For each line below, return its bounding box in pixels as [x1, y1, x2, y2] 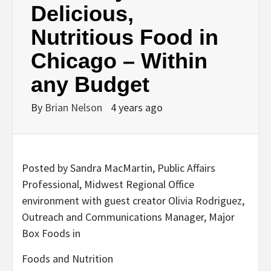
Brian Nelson [45, 100, 105, 114]
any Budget [31, 71, 149, 97]
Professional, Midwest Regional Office [22, 177, 194, 191]
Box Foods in [22, 226, 80, 240]
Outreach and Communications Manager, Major [22, 209, 235, 224]
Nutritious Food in [31, 24, 218, 50]
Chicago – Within [31, 48, 207, 73]
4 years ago [111, 100, 163, 114]
